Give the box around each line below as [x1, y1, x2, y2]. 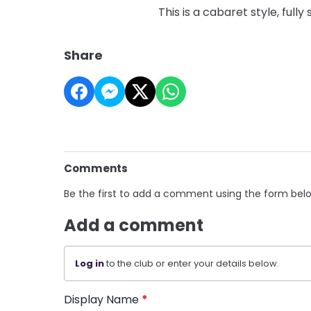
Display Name [64, 291, 142, 308]
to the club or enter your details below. [104, 256, 279, 270]
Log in [75, 256, 104, 270]
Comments [64, 160, 128, 176]
